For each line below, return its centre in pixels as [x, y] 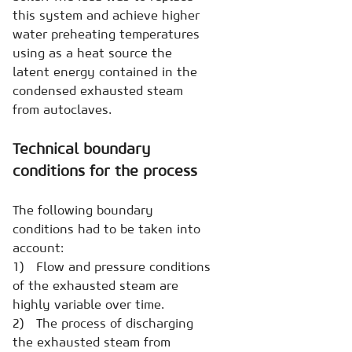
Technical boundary [81, 148]
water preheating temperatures [106, 33]
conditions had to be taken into [106, 228]
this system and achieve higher [106, 15]
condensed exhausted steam [98, 90]
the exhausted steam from [92, 341]
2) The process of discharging [103, 323]
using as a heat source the [92, 52]
